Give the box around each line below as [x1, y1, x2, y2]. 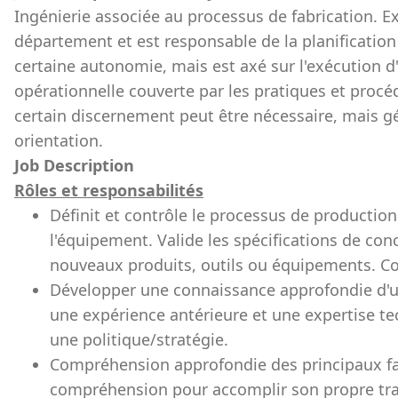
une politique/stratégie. [50, 329, 228, 350]
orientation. [14, 130, 103, 151]
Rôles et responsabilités [14, 179, 203, 201]
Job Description [14, 155, 134, 176]
